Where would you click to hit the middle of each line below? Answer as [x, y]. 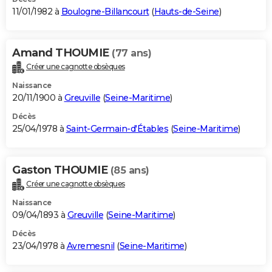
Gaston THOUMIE [61, 170]
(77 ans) [131, 53]
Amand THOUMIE [62, 53]
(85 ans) [130, 170]
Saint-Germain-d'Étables [117, 128]
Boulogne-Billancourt [105, 11]
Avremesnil [90, 246]
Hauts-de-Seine [186, 11]
